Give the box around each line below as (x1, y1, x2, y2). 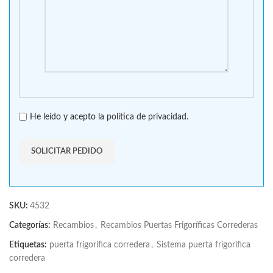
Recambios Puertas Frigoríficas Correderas (101, 221, 258, 230)
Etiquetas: (9, 240, 47, 249)
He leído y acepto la (30, 112, 107, 121)
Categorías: (9, 221, 51, 230)
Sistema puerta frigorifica (157, 240, 250, 249)
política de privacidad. (107, 112, 188, 121)
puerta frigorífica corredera (49, 240, 150, 249)
